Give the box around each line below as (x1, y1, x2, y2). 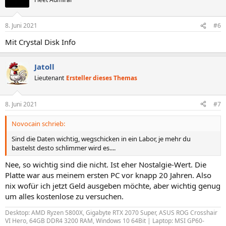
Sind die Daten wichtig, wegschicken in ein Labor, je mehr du (12, 134, 191, 143)
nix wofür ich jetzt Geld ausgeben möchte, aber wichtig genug (5, 181, 220, 191)
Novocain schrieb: (12, 119, 65, 128)
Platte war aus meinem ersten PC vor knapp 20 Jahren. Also (5, 170, 211, 180)
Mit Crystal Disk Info (5, 37, 76, 47)
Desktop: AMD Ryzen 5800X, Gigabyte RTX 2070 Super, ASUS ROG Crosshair (5, 208, 217, 217)
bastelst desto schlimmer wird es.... (12, 143, 116, 152)
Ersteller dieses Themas (66, 74, 137, 82)
